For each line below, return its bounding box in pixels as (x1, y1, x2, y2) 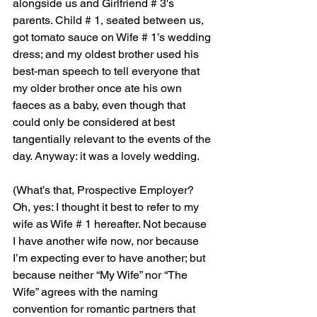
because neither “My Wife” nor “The (13, 268, 190, 282)
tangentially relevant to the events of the (13, 132, 214, 146)
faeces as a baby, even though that (13, 98, 188, 113)
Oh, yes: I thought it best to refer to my (13, 200, 202, 214)
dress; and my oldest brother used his (13, 47, 202, 62)
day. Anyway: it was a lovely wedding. (13, 149, 200, 163)
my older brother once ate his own (13, 81, 185, 96)
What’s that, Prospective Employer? (16, 183, 197, 197)
